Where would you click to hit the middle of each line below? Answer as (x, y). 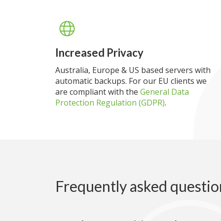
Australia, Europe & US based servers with (133, 70)
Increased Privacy (99, 53)
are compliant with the (98, 92)
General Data (165, 92)
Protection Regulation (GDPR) (110, 103)
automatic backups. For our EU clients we (131, 81)
